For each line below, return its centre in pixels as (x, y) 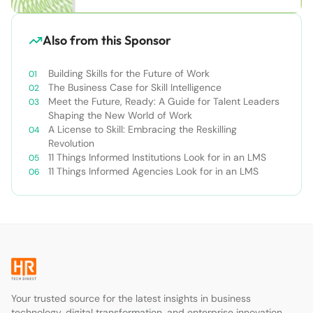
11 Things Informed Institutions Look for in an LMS (157, 157)
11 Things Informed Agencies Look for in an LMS (153, 171)
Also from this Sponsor (107, 40)
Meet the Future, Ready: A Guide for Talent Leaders (164, 101)
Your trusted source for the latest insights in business (131, 298)
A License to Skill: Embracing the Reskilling (143, 129)
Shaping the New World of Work (120, 115)
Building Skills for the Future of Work (129, 73)
